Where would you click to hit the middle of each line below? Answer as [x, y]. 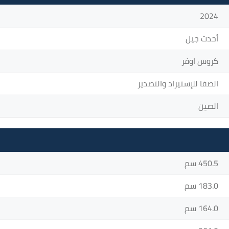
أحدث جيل [202, 38]
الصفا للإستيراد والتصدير [178, 83]
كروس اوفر [200, 61]
